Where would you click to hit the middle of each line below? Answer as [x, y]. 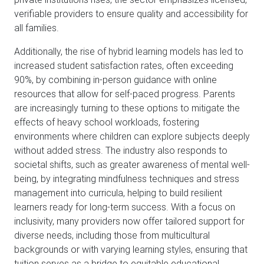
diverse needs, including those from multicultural [112, 235]
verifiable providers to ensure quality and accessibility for [131, 14]
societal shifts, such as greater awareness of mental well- [132, 165]
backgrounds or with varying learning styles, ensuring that [131, 250]
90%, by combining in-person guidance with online [115, 80]
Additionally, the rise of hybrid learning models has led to [129, 52]
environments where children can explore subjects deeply [132, 136]
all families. [37, 28]
